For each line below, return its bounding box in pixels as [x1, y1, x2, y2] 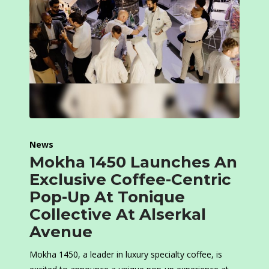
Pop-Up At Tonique [29, 187, 185, 207]
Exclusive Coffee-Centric [29, 170, 231, 190]
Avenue [29, 222, 92, 242]
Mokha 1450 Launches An [29, 153, 237, 172]
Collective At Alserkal [29, 205, 206, 225]
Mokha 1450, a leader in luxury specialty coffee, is [29, 249, 222, 261]
